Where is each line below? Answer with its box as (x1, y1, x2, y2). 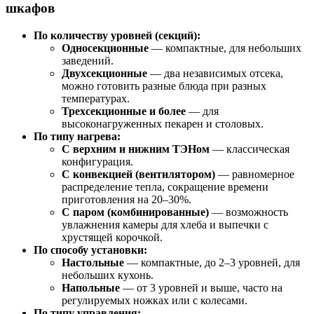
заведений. (62, 55, 114, 67)
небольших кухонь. (62, 269, 153, 281)
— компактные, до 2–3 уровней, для (124, 257, 300, 268)
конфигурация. (62, 156, 133, 168)
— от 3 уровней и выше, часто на (120, 282, 282, 294)
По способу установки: (34, 244, 147, 256)
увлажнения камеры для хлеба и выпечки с (62, 219, 268, 231)
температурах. (62, 93, 130, 104)
